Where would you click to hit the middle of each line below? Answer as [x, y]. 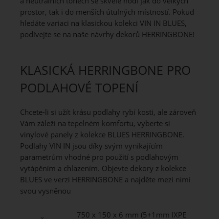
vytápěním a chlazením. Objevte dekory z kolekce [103, 168]
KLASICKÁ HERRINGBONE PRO [105, 70]
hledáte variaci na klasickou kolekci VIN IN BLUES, [103, 23]
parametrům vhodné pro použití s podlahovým [99, 157]
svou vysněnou [45, 191]
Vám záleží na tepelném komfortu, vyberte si [95, 123]
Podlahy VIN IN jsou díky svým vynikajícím [91, 146]
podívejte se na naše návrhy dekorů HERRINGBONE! [107, 35]
